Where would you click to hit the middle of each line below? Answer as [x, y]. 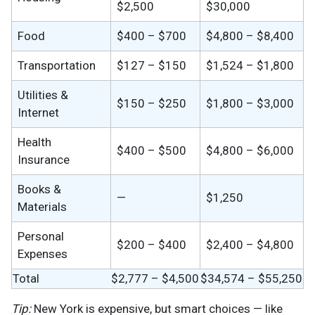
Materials [42, 207]
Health [34, 142]
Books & [39, 189]
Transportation [57, 66]
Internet [38, 113]
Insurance [44, 160]
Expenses [43, 254]
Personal [41, 237]
